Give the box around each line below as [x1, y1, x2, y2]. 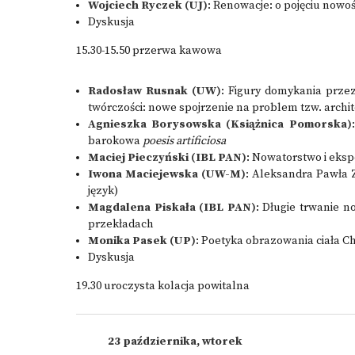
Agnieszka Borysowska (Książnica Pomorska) [88, 117, 352, 132]
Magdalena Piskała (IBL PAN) [88, 200, 256, 215]
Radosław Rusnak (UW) [88, 84, 221, 98]
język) [88, 184, 118, 198]
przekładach [88, 217, 154, 231]
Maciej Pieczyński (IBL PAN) [88, 151, 246, 165]
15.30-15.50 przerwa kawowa [76, 44, 222, 58]
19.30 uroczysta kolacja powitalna [76, 279, 250, 293]
